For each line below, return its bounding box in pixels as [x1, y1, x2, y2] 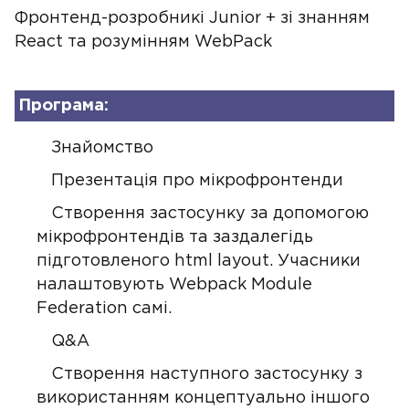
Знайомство [51, 141, 153, 155]
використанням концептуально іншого [37, 391, 370, 405]
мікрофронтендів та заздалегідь [37, 230, 313, 245]
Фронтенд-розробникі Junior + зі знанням [15, 11, 370, 26]
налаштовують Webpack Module [37, 278, 312, 292]
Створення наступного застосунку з [51, 367, 362, 382]
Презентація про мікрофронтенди [51, 173, 343, 188]
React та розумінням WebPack [15, 35, 272, 49]
